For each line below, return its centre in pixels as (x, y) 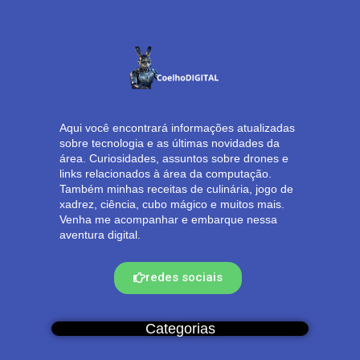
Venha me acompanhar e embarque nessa (168, 219)
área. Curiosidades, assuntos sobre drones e (174, 158)
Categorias (180, 328)
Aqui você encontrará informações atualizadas (177, 127)
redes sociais (184, 277)
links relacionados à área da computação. (165, 173)
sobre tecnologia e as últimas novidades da (169, 143)
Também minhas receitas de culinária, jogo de (176, 188)
